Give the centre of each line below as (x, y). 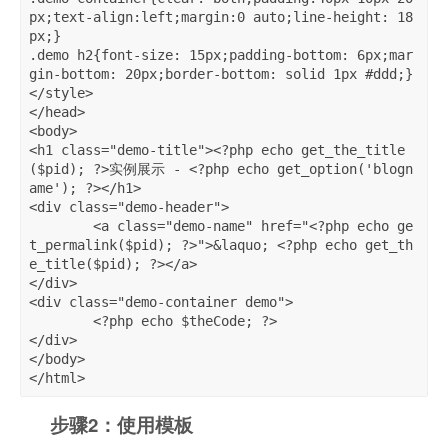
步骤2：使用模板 (121, 425)
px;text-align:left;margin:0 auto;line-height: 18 (221, 17)
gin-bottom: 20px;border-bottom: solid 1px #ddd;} (221, 74)
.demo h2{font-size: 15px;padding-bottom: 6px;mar (221, 55)
